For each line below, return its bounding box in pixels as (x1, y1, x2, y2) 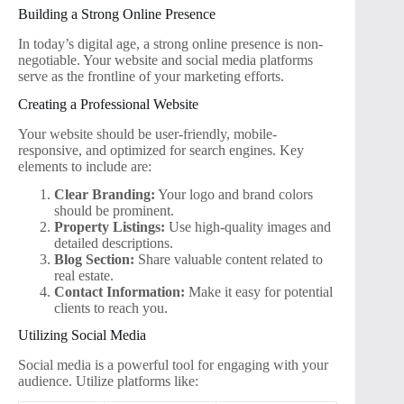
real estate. (54, 267, 114, 283)
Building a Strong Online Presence (18, 6, 216, 23)
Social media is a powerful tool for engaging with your (18, 357, 328, 373)
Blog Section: (54, 251, 134, 267)
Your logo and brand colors (155, 186, 313, 202)
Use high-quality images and (165, 218, 331, 234)
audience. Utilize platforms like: (18, 373, 198, 390)
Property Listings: (54, 218, 165, 234)
